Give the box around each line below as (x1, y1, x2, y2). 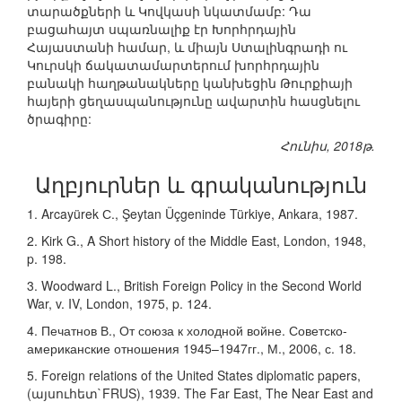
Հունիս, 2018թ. (280, 136, 375, 155)
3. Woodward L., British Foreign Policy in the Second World (27, 276, 362, 295)
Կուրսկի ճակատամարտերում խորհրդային (27, 56, 319, 74)
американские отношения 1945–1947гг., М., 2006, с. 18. (27, 339, 356, 358)
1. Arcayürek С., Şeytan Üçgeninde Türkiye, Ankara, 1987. (27, 205, 358, 223)
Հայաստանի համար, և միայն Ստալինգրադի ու (27, 38, 347, 57)
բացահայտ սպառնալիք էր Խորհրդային (27, 20, 296, 39)
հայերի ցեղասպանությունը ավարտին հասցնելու (27, 92, 360, 110)
